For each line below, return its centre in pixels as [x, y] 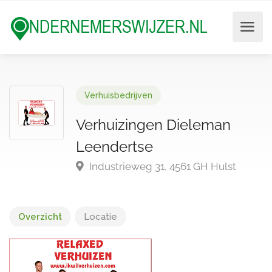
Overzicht [40, 217]
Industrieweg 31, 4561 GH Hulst [161, 166]
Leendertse [114, 147]
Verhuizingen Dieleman [153, 125]
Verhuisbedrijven [118, 95]
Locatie [100, 217]
